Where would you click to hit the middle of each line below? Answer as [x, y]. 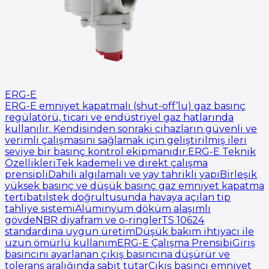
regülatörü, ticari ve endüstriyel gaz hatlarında [119, 117]
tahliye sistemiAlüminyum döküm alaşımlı [108, 208]
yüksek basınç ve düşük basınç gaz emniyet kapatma [134, 186]
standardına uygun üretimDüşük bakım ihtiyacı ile [129, 231]
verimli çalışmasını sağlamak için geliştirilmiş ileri [126, 140]
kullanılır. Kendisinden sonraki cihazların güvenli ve [131, 128]
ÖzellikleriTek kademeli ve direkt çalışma [106, 163]
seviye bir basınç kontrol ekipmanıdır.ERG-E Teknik [130, 151]
